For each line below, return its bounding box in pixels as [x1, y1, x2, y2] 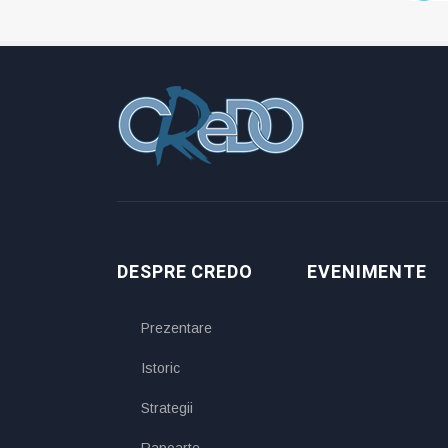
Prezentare [141, 320, 212, 337]
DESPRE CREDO [117, 259, 253, 287]
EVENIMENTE [307, 259, 427, 287]
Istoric [141, 360, 180, 377]
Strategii [141, 400, 193, 417]
